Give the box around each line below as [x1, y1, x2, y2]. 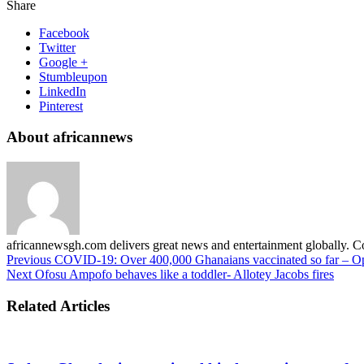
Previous [6, 253, 51, 267]
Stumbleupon [39, 69, 107, 84]
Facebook [39, 25, 89, 40]
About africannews [6, 128, 132, 146]
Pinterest [39, 98, 83, 113]
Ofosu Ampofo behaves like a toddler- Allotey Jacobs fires [32, 267, 334, 282]
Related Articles [6, 297, 110, 314]
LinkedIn [39, 84, 86, 98]
